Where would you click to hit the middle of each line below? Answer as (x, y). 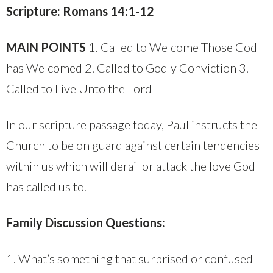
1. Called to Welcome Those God (172, 47)
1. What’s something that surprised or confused (129, 259)
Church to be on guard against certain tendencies (133, 145)
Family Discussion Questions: (86, 223)
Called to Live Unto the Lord (79, 89)
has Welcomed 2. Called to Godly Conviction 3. (127, 68)
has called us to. (46, 187)
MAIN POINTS (46, 47)
